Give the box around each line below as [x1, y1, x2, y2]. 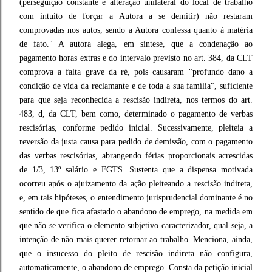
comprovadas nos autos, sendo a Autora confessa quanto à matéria [19, 25, 253, 35]
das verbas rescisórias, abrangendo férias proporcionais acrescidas [19, 151, 253, 160]
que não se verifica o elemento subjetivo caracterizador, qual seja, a [19, 221, 253, 230]
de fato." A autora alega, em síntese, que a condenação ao [19, 39, 253, 49]
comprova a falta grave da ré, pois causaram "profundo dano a [19, 67, 253, 76]
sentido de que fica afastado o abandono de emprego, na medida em [19, 207, 253, 216]
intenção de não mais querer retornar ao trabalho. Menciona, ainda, [19, 235, 253, 244]
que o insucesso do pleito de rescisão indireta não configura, [19, 249, 253, 258]
